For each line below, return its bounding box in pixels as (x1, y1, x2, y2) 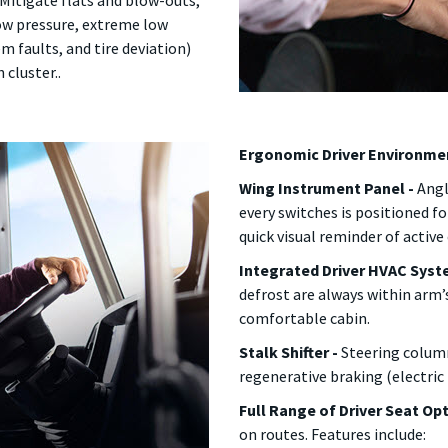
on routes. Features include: (239, 424, 426, 444)
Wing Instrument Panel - (239, 178, 414, 198)
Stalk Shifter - (239, 342, 341, 362)
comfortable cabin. (239, 308, 370, 328)
